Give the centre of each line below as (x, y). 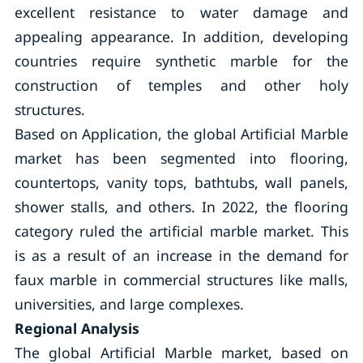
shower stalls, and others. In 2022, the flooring (181, 207)
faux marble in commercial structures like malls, (181, 280)
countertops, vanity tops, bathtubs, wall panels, (181, 182)
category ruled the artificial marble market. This (181, 231)
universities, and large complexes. (129, 304)
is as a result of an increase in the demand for (181, 255)
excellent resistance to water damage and (181, 12)
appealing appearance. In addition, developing (181, 36)
